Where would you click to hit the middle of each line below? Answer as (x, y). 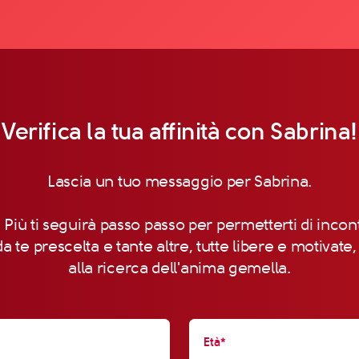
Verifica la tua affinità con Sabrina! (179, 131)
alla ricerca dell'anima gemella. (179, 268)
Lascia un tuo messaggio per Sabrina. (179, 182)
